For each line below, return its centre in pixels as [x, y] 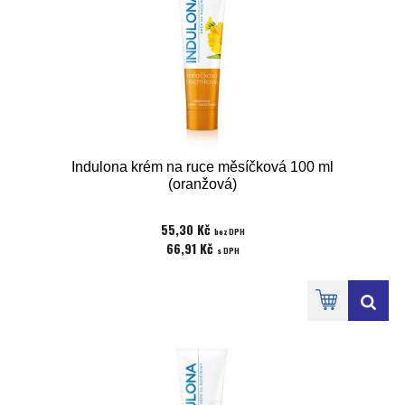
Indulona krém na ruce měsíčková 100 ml [202, 167]
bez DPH [229, 231]
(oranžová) [202, 184]
